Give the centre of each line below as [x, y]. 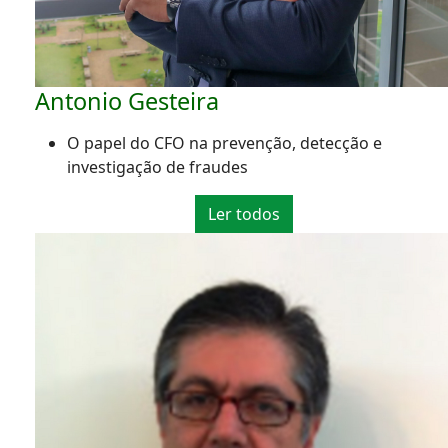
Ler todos [244, 214]
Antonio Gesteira [127, 101]
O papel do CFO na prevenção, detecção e [224, 143]
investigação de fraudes [157, 167]
